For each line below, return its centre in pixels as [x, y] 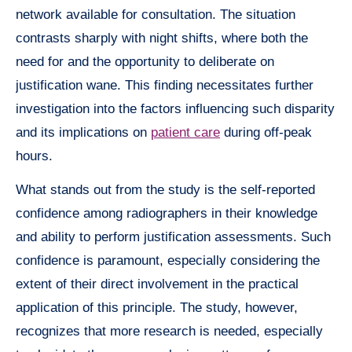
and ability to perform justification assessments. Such [173, 236]
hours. [34, 156]
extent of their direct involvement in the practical [157, 284]
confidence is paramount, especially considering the [168, 260]
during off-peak [266, 132]
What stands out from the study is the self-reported [165, 189]
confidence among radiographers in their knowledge [167, 213]
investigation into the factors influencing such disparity [175, 108]
